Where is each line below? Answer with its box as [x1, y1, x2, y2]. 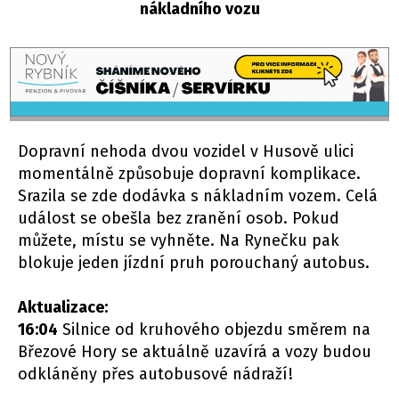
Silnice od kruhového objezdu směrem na [58, 320, 370, 340]
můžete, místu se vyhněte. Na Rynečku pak [18, 231, 339, 251]
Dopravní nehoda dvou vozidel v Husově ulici [18, 142, 354, 162]
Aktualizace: [18, 297, 108, 318]
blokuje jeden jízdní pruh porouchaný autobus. [18, 253, 370, 273]
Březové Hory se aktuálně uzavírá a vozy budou [18, 342, 371, 362]
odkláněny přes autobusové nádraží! [18, 364, 293, 385]
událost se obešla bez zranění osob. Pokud [18, 208, 339, 229]
